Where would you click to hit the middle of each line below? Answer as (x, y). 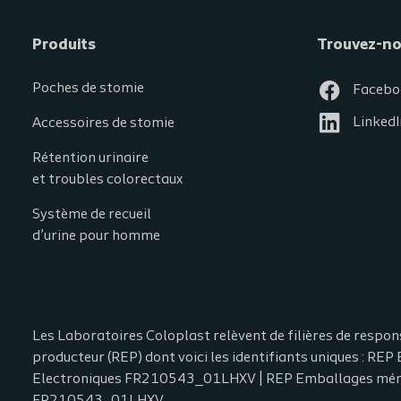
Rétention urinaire (90, 158)
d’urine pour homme (96, 236)
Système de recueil (92, 215)
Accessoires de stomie (103, 124)
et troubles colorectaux (107, 180)
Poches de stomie (88, 89)
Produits (64, 45)
